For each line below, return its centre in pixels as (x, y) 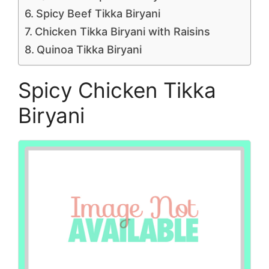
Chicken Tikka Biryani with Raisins (122, 32)
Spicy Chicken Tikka (117, 90)
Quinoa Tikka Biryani (89, 50)
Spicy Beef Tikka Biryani (98, 14)
